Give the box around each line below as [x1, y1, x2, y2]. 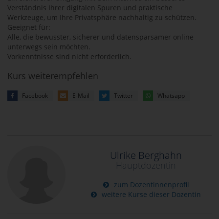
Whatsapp [157, 91, 185, 100]
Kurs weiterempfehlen [7, 70, 98, 82]
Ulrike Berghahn [110, 149, 182, 162]
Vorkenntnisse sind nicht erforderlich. [7, 52, 131, 61]
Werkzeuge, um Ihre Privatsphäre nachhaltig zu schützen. [7, 13, 197, 22]
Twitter [114, 91, 133, 100]
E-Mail [72, 91, 89, 100]
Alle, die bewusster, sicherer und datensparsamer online [7, 32, 194, 42]
